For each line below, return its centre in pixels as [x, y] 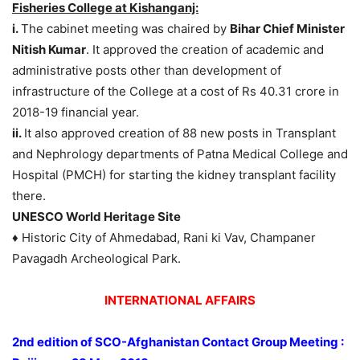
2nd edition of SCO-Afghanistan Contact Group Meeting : [178, 342]
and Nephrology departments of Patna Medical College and [180, 154]
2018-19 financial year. [76, 112]
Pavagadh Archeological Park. [96, 259]
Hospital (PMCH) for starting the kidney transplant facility [174, 175]
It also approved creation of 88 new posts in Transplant [180, 133]
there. [29, 196]
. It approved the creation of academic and [205, 50]
